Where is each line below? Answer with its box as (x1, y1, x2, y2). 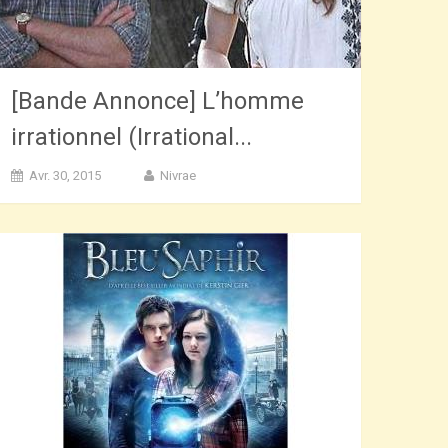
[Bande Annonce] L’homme (11, 87, 305, 116)
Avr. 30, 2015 (29, 168, 102, 184)
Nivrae (160, 168, 197, 184)
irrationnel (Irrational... (11, 123, 253, 152)
